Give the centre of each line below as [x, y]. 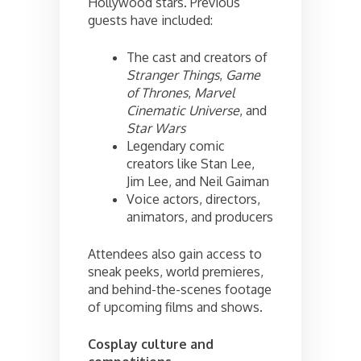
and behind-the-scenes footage [180, 289]
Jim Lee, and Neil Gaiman [198, 181]
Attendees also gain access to [175, 253]
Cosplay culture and [151, 344]
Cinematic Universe [183, 110]
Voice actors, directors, [193, 199]
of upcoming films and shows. [175, 307]
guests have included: [150, 20]
